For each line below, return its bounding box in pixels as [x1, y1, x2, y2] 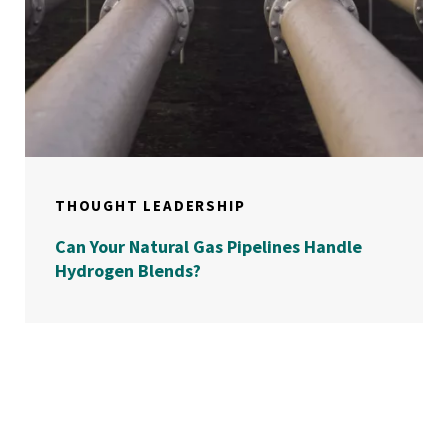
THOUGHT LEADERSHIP [55, 196, 246, 216]
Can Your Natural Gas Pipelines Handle [55, 235, 362, 259]
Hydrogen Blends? [55, 259, 201, 283]
